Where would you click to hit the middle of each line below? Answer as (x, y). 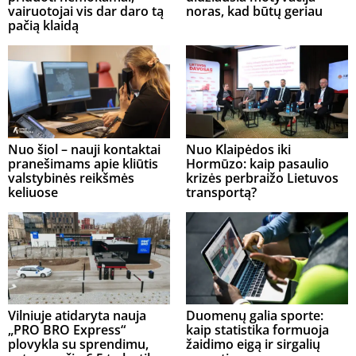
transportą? (221, 192)
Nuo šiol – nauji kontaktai (84, 149)
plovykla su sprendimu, (78, 344)
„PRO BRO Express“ (67, 330)
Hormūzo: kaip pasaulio (257, 163)
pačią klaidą (43, 26)
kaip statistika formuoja (257, 330)
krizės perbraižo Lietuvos (262, 178)
